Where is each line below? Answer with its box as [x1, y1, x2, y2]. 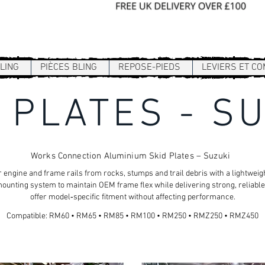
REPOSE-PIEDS [118, 61, 180, 73]
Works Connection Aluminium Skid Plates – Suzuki [30, 150, 231, 161]
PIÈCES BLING [40, 61, 97, 73]
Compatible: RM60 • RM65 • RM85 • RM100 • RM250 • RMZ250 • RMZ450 [7, 211, 258, 221]
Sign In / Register [130, 37, 198, 49]
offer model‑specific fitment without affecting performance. [30, 192, 235, 202]
